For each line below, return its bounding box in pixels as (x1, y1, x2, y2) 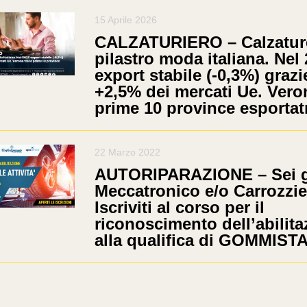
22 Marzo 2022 (94, 146, 160, 158)
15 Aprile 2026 (94, 14, 157, 25)
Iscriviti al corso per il (94, 197, 265, 217)
